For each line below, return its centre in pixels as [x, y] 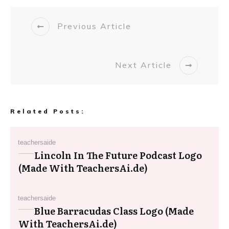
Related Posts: [48, 111]
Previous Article [94, 26]
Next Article [143, 65]
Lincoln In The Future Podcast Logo [118, 155]
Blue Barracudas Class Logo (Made [114, 211]
